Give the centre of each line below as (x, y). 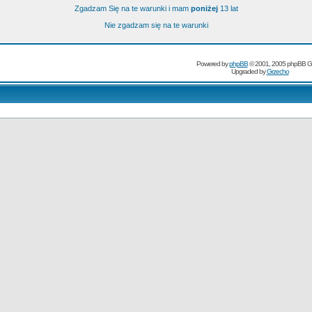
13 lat (228, 8)
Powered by (212, 64)
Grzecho (278, 71)
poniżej (204, 8)
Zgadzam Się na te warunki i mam (132, 8)
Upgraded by (249, 71)
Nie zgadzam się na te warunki (156, 25)
